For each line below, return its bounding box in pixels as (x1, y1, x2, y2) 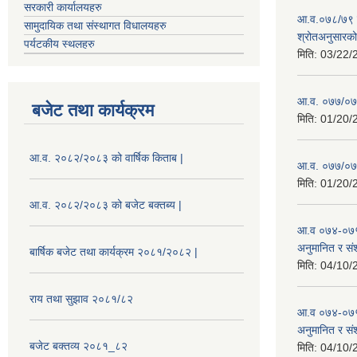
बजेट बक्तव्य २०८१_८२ (29, 339, 127, 352)
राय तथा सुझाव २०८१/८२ (29, 292, 133, 305)
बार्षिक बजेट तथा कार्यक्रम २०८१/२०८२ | (29, 245, 198, 258)
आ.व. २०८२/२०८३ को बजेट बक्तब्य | (29, 198, 182, 211)
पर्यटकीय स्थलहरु (24, 37, 95, 50)
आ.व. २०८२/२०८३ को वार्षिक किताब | (29, 151, 183, 164)
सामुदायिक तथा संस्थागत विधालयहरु (24, 18, 167, 32)
